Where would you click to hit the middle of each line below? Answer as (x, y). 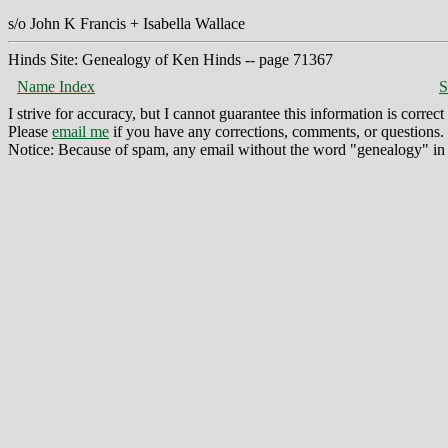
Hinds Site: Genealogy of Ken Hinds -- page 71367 (170, 59)
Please (30, 131)
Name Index (56, 86)
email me (80, 131)
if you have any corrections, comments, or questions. (276, 131)
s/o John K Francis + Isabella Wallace (126, 23)
